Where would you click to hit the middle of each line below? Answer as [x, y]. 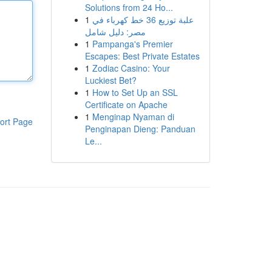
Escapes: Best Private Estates [142, 56]
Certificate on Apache [126, 104]
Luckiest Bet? [110, 80]
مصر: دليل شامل [115, 32]
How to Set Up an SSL [135, 92]
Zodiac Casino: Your [131, 68]
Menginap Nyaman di [133, 117]
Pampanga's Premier [132, 44]
